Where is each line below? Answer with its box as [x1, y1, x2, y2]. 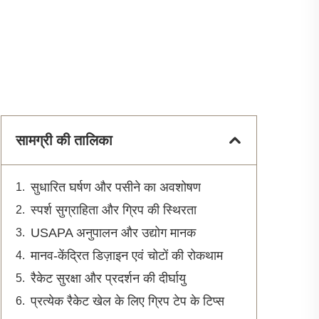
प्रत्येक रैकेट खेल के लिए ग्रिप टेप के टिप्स [31, 294, 224, 308]
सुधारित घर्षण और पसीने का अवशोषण [31, 180, 201, 194]
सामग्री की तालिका [16, 132, 113, 148]
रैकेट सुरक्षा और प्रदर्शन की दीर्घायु [31, 271, 186, 286]
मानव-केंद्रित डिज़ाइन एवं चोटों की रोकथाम [31, 249, 223, 263]
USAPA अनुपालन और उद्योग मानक [31, 226, 196, 240]
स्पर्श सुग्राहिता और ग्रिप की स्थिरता [31, 203, 197, 217]
